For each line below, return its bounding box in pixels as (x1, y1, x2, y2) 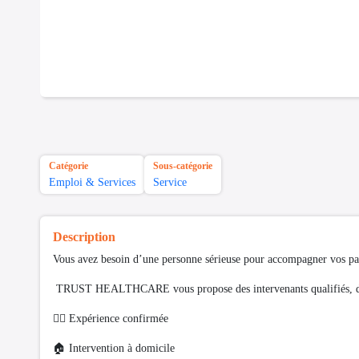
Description (53, 229, 115, 244)
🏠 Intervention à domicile (53, 341, 175, 354)
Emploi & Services (49, 175, 135, 188)
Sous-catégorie (153, 159, 212, 171)
